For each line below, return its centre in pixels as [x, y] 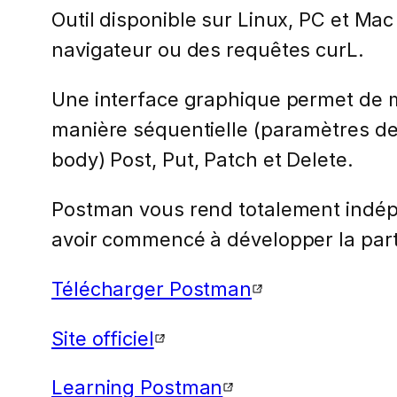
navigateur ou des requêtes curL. [208, 50]
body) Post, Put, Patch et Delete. [202, 160]
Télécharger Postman [152, 288]
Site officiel [103, 338]
